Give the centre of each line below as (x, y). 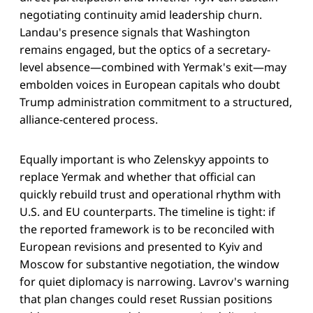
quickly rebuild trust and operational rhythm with (150, 195)
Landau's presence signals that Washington (135, 32)
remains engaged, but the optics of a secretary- (145, 50)
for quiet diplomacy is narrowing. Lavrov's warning (154, 282)
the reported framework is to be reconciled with (147, 230)
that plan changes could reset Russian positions (146, 299)
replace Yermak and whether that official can (138, 177)
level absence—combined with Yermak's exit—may (153, 67)
